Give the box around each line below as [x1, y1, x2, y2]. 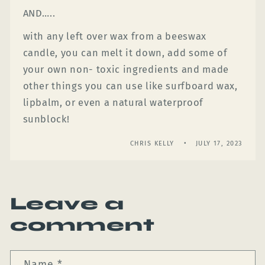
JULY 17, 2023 [195, 139, 243, 147]
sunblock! [22, 113, 70, 125]
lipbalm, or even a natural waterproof [22, 96, 203, 108]
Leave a [9, 193, 124, 215]
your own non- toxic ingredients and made [22, 63, 229, 75]
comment [9, 214, 155, 236]
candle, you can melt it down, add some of [22, 47, 228, 59]
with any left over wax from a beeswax [22, 30, 206, 42]
